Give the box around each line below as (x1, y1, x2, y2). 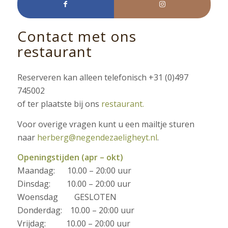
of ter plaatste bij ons (17, 98, 101, 110)
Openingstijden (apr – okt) (17, 152, 123, 163)
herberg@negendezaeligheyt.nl (37, 131, 157, 143)
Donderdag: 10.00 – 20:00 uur (17, 205, 134, 216)
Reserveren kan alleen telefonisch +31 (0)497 (17, 72, 188, 83)
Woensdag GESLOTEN (17, 191, 117, 203)
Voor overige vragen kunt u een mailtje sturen (17, 118, 194, 130)
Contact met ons (17, 26, 136, 46)
